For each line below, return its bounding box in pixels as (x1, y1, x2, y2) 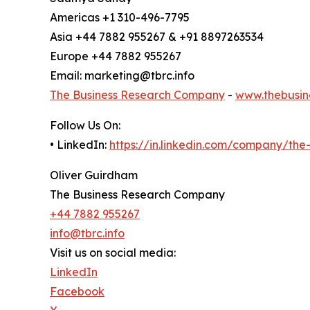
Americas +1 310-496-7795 (50, 10, 190, 25)
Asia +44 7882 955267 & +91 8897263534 (50, 30, 264, 44)
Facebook (50, 284, 104, 299)
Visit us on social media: (50, 246, 176, 260)
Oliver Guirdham (50, 168, 138, 183)
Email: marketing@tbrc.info (50, 69, 194, 83)
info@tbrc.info (50, 226, 125, 241)
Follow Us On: (50, 118, 120, 133)
